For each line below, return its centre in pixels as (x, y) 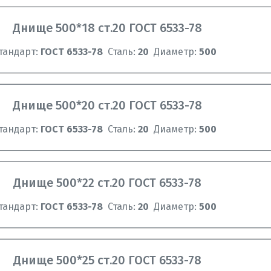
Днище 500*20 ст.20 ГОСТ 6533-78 (108, 105)
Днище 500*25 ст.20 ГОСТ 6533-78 (108, 260)
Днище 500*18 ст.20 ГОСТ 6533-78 (108, 28)
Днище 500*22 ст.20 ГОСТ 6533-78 (108, 183)
